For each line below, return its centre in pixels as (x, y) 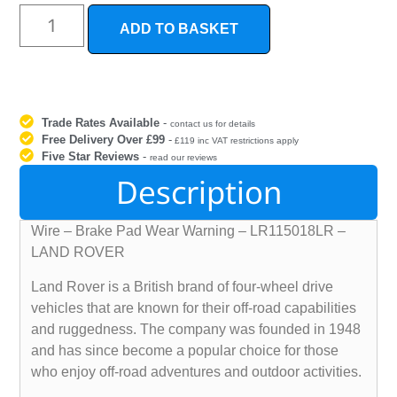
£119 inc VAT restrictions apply (236, 141)
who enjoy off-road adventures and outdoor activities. (197, 371)
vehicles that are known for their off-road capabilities (194, 307)
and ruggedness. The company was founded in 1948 (196, 329)
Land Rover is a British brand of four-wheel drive (183, 286)
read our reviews (184, 158)
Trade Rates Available (101, 123)
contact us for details (213, 124)
